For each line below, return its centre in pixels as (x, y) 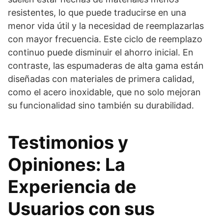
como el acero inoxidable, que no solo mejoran (104, 92)
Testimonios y (68, 142)
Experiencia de (72, 186)
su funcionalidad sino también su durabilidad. (101, 105)
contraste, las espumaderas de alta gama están (106, 65)
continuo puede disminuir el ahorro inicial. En (101, 52)
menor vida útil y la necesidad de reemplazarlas (106, 26)
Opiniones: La (67, 164)
